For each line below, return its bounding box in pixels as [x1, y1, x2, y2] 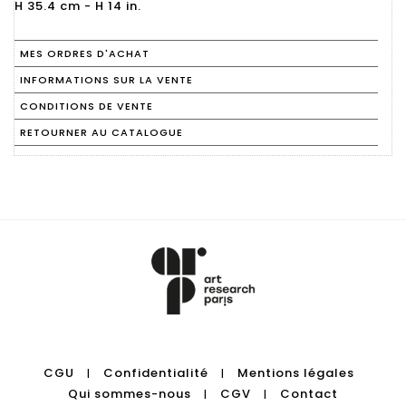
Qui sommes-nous [68, 385, 191, 402]
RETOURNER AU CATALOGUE [20, 125, 183, 140]
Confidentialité [102, 364, 208, 382]
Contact [280, 385, 338, 402]
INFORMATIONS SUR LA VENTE [20, 72, 193, 87]
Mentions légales [237, 364, 354, 382]
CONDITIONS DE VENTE [20, 99, 153, 113]
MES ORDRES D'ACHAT [20, 46, 150, 61]
